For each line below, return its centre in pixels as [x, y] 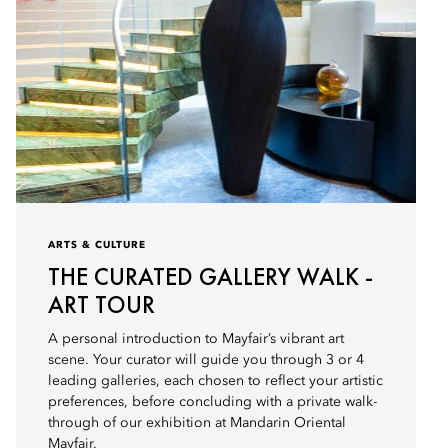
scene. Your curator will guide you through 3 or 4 [206, 360]
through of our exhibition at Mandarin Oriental [197, 423]
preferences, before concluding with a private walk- [212, 402]
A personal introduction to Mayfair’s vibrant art [196, 339]
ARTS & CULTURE [97, 245]
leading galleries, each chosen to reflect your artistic [215, 381]
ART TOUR [101, 304]
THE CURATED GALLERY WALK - [210, 276]
